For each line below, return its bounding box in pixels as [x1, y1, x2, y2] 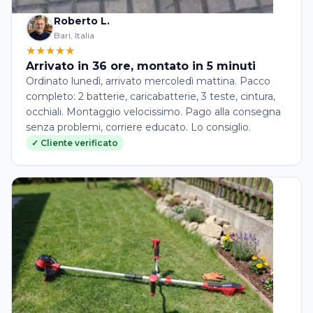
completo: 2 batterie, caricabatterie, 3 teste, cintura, [26, 90, 275, 103]
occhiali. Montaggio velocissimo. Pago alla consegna [26, 105, 281, 119]
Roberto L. [54, 15, 110, 28]
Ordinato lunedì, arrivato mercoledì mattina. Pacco [26, 75, 270, 88]
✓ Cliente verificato [31, 138, 118, 149]
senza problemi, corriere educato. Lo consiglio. [26, 121, 251, 134]
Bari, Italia [54, 30, 94, 41]
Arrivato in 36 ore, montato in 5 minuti [26, 59, 256, 73]
